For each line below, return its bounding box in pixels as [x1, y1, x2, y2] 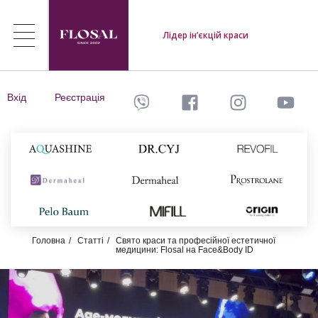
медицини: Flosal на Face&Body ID [116, 245, 253, 255]
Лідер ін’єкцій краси [163, 29, 248, 41]
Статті [77, 236, 104, 246]
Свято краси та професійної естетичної [116, 236, 275, 246]
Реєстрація [54, 92, 105, 103]
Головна [32, 236, 65, 246]
